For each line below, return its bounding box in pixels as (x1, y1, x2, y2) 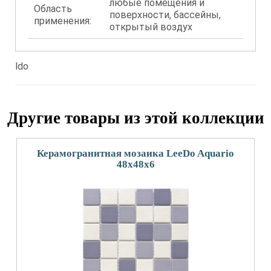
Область (34, 3, 72, 15)
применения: (34, 15, 91, 27)
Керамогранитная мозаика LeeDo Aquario (37, 148, 234, 159)
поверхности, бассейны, (109, 9, 221, 21)
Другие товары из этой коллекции (7, 109, 264, 127)
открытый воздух (109, 21, 192, 33)
